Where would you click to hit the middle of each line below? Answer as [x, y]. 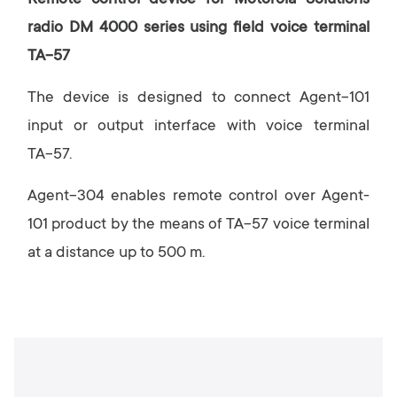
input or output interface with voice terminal [198, 127]
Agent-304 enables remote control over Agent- [198, 197]
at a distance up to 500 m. [116, 253]
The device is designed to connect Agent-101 [198, 98]
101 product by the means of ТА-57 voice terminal [198, 225]
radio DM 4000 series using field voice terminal [198, 28]
